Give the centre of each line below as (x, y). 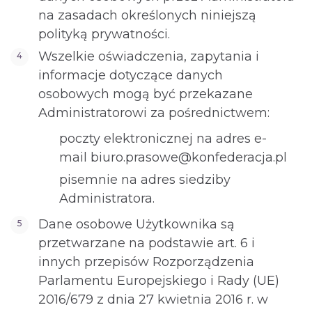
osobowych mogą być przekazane (146, 94)
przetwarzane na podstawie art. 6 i (147, 243)
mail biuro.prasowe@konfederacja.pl (173, 157)
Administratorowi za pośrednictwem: (154, 113)
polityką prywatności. (104, 34)
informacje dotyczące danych (131, 75)
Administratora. (107, 198)
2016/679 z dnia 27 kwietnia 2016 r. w (153, 299)
